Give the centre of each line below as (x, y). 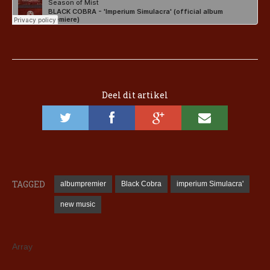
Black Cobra (141, 184)
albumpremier (83, 184)
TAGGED (29, 184)
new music (78, 205)
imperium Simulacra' (210, 184)
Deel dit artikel (135, 95)
